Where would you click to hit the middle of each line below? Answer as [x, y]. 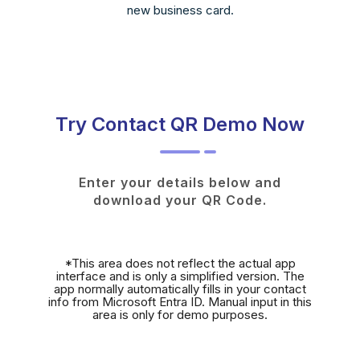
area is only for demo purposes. [180, 314]
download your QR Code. [180, 200]
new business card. [180, 10]
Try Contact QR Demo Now [180, 124]
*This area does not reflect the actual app [180, 263]
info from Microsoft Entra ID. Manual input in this [180, 301]
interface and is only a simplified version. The [180, 276]
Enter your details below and [180, 182]
